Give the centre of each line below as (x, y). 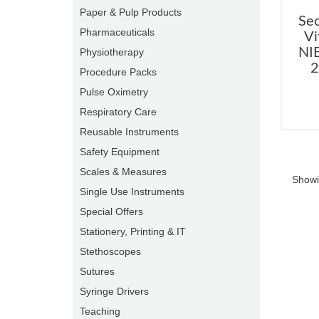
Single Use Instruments (132, 192)
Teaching (100, 311)
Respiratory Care (118, 112)
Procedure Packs (118, 72)
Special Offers (111, 211)
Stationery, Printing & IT (133, 231)
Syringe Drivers (114, 291)
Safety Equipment (120, 152)
